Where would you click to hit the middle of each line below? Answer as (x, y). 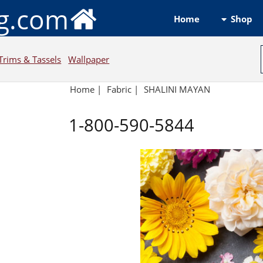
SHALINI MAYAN (177, 90)
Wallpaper (89, 59)
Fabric (119, 90)
